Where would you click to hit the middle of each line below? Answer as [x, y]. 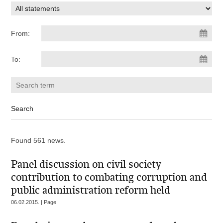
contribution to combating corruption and [109, 177]
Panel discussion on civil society [86, 164]
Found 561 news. [39, 140]
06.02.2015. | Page [34, 202]
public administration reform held [91, 190]
